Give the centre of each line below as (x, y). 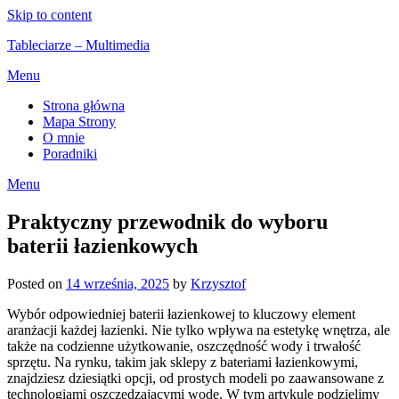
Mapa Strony (79, 122)
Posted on (37, 283)
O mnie (64, 138)
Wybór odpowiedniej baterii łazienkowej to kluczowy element (181, 313)
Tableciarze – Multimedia (78, 45)
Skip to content (49, 15)
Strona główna (84, 106)
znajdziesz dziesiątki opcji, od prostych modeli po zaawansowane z (195, 378)
